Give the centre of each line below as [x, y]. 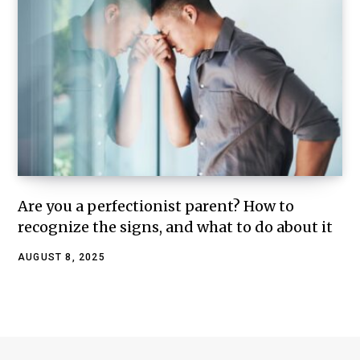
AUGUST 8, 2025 [61, 258]
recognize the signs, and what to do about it [175, 227]
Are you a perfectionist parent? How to [156, 207]
